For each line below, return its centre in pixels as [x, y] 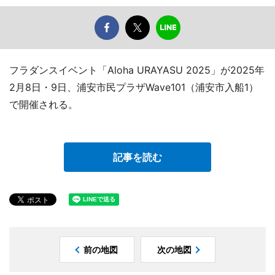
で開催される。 [44, 105]
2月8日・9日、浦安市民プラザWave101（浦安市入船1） [134, 87]
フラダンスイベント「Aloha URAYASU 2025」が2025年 [137, 70]
